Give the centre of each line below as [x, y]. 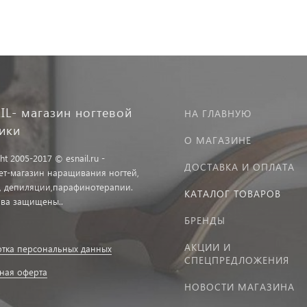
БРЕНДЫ [205, 220]
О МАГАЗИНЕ [218, 140]
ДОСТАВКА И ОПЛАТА [240, 167]
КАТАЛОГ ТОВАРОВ [233, 193]
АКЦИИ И [208, 247]
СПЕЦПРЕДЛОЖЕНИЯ [237, 260]
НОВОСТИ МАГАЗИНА [240, 286]
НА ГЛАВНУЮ [218, 113]
